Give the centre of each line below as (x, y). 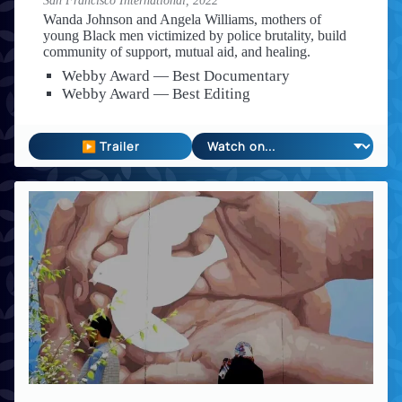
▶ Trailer (110, 147)
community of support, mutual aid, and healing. (177, 52)
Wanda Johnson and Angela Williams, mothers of (182, 20)
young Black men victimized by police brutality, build (195, 36)
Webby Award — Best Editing (156, 94)
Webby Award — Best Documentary (175, 76)
